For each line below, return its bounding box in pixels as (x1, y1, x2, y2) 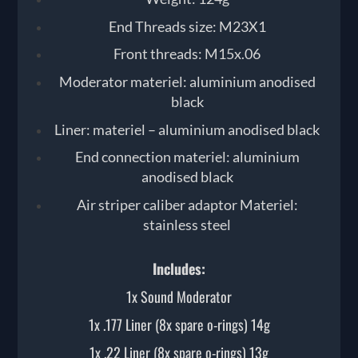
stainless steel (143, 215, 232, 233)
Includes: (153, 257, 205, 279)
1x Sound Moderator (126, 285, 232, 307)
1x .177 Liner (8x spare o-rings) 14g (88, 313, 270, 335)
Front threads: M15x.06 (113, 45, 261, 63)
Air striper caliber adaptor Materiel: (76, 195, 298, 213)
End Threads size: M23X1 (108, 17, 266, 35)
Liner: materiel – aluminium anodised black (54, 120, 320, 138)
